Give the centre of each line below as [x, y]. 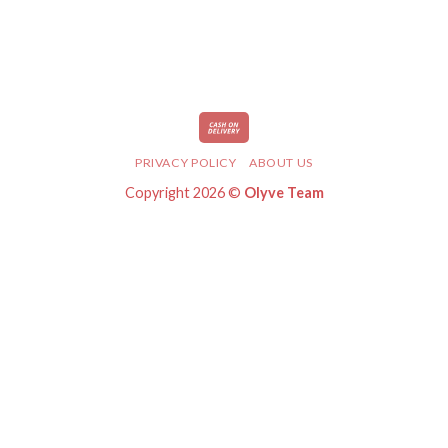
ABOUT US [281, 162]
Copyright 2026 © [184, 192]
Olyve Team [283, 192]
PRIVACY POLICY [186, 162]
